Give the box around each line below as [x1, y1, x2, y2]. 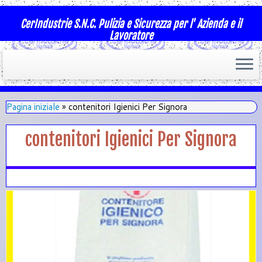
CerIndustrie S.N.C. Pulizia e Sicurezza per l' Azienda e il [20, 17, 242, 30]
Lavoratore [109, 29, 153, 42]
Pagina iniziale [6, 101, 60, 113]
